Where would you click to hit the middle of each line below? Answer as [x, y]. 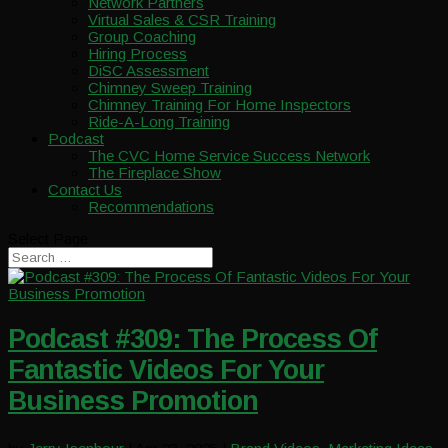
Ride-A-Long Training [159, 121]
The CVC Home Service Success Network [229, 155]
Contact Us [85, 189]
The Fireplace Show [154, 172]
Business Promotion [133, 401]
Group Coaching [142, 36]
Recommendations [151, 206]
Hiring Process [137, 53]
